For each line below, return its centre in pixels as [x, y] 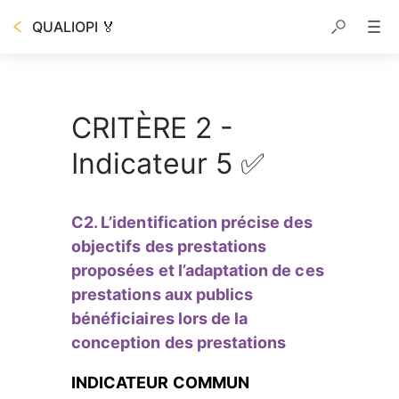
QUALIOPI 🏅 [74, 27]
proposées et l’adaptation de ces [199, 270]
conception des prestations [179, 342]
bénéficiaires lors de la [162, 318]
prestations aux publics [164, 294]
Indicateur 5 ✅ [168, 163]
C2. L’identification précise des [194, 222]
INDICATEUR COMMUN [162, 383]
